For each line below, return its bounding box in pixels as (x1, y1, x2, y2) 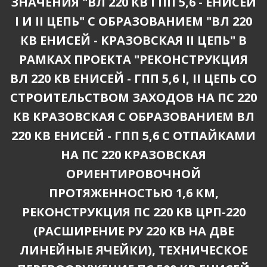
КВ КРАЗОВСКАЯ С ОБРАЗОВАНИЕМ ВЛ (13, 108, 254, 125)
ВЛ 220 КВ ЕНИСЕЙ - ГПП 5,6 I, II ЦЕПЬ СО (10, 70, 257, 86)
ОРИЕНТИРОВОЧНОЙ (66, 166, 201, 182)
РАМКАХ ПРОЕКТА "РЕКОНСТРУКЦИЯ (19, 51, 248, 67)
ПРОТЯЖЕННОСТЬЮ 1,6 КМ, (48, 185, 219, 201)
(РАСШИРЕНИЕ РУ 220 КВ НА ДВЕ (33, 223, 234, 239)
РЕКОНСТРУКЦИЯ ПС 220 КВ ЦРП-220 (21, 204, 246, 220)
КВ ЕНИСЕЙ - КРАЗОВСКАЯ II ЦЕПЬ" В (20, 32, 247, 48)
